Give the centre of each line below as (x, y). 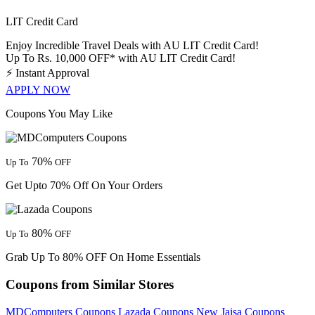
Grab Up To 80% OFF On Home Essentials (103, 257)
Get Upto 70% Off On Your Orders (84, 186)
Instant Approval (52, 73)
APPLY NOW (38, 90)
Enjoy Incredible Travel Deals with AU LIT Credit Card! (132, 46)
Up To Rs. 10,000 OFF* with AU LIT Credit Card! (121, 58)
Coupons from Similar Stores (90, 284)
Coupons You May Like (59, 114)
